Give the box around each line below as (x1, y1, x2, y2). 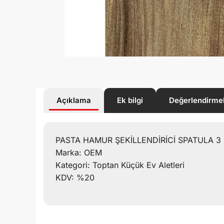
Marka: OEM (55, 147, 102, 157)
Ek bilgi (117, 95, 143, 105)
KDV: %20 (55, 172, 94, 182)
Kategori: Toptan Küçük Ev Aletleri (55, 159, 184, 170)
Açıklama (56, 95, 91, 105)
